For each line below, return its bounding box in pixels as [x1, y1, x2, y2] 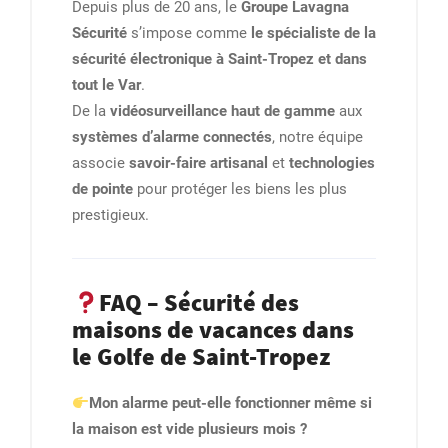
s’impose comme [127, 24, 251, 43]
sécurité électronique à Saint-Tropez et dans [72, 50, 367, 69]
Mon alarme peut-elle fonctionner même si [89, 394, 373, 413]
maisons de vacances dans [72, 314, 354, 346]
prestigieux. [72, 206, 149, 225]
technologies [289, 154, 375, 173]
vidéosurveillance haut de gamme [110, 102, 335, 121]
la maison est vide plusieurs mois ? [72, 420, 307, 439]
